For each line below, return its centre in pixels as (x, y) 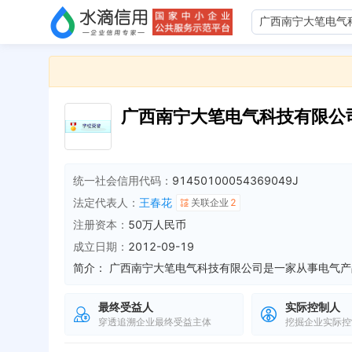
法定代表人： (106, 202)
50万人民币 (157, 224)
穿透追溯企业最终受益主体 (155, 321)
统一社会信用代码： (123, 180)
